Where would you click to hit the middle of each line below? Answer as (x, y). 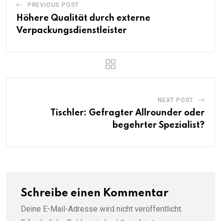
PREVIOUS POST (53, 5)
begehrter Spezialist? (159, 126)
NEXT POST (176, 100)
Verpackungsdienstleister (72, 31)
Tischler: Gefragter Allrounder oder (128, 113)
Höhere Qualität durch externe (83, 18)
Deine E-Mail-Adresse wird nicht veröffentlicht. (102, 209)
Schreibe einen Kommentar (94, 194)
